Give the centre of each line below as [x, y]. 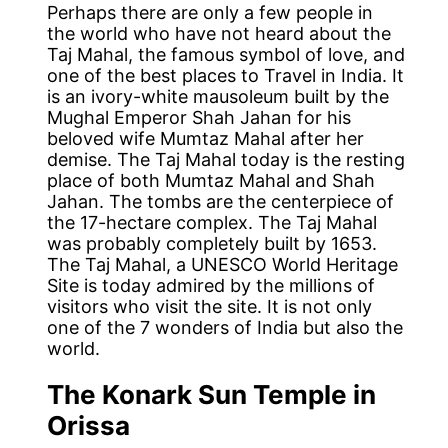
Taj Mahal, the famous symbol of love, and [226, 54]
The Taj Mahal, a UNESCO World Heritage [223, 264]
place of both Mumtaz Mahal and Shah [211, 180]
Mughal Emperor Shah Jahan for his [199, 117]
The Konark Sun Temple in [212, 394]
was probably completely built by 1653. [212, 243]
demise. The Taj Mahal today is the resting [226, 159]
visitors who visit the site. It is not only [210, 306]
